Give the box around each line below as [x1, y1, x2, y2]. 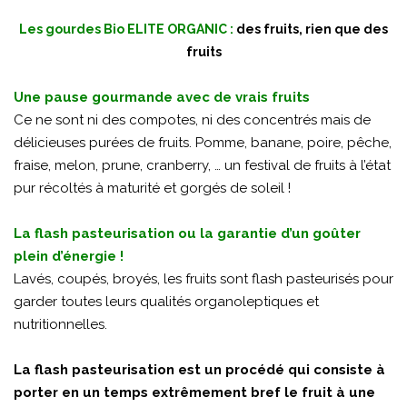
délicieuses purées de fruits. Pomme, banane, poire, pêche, [14, 134, 392, 152]
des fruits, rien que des [233, 22, 388, 37]
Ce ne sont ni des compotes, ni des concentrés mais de [14, 112, 371, 129]
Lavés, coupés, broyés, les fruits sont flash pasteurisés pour [14, 271, 393, 288]
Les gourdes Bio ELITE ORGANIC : [19, 22, 233, 37]
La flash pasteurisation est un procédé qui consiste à [14, 362, 385, 379]
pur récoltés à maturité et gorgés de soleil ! [14, 180, 291, 197]
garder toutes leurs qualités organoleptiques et [14, 293, 319, 311]
